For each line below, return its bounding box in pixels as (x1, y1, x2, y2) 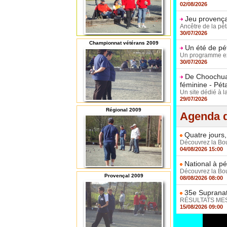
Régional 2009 (106, 107, 141, 113)
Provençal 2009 (104, 173, 143, 179)
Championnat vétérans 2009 (89, 40, 159, 46)
